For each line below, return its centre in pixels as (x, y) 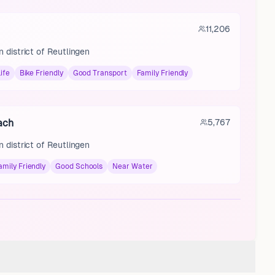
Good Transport (100, 73)
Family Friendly (162, 73)
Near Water (133, 166)
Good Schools (79, 166)
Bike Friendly (41, 73)
